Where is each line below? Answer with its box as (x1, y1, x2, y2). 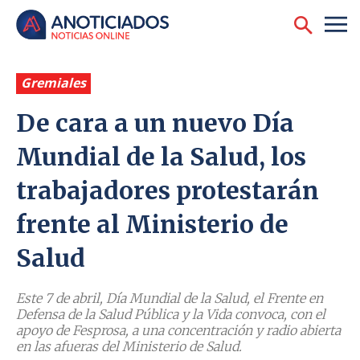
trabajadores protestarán (16, 175, 319, 207)
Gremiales (21, 74, 86, 92)
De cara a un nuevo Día (16, 108, 294, 139)
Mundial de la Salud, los (16, 141, 306, 173)
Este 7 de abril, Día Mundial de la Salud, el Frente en (16, 290, 323, 307)
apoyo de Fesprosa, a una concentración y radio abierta (16, 322, 341, 339)
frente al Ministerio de (16, 209, 288, 240)
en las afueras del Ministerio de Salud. (16, 338, 242, 355)
